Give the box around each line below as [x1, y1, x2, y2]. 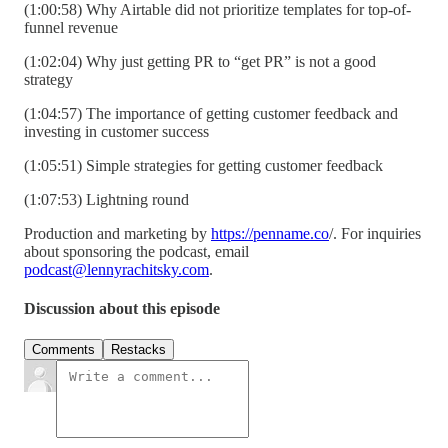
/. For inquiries [329, 224, 421, 242]
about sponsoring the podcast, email [24, 242, 249, 260]
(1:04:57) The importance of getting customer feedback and [24, 104, 398, 122]
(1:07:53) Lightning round [24, 190, 189, 208]
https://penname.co [211, 224, 329, 242]
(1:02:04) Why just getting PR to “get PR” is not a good [24, 52, 376, 70]
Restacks [111, 342, 166, 358]
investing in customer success [24, 122, 209, 140]
